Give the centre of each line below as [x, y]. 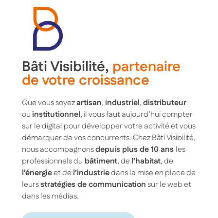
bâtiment [100, 161]
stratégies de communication [93, 184]
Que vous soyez [49, 103]
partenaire [146, 67]
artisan [89, 103]
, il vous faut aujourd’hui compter [136, 114]
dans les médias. [50, 196]
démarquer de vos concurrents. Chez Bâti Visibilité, [109, 138]
